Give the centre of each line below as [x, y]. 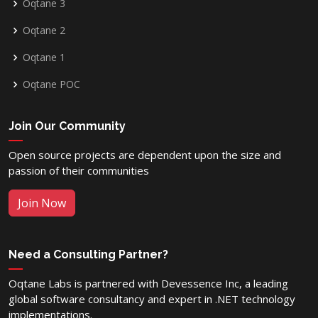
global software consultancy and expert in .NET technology [152, 299]
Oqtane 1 [44, 57]
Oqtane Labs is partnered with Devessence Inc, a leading [148, 284]
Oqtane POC [51, 84]
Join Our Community [67, 126]
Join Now [42, 203]
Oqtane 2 [44, 31]
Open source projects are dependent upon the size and [145, 155]
